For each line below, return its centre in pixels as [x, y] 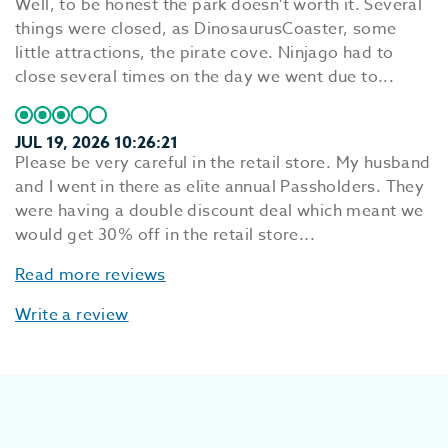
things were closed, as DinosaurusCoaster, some [206, 29]
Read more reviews [90, 275]
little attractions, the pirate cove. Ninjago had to [204, 53]
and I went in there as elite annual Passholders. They [220, 187]
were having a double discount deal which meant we [219, 211]
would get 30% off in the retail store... [165, 235]
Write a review [72, 315]
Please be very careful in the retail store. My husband [223, 163]
